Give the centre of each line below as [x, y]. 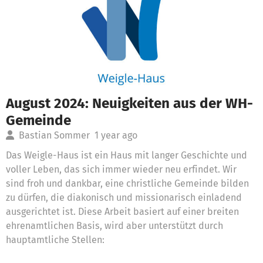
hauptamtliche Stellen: [55, 240]
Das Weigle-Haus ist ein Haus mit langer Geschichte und [127, 155]
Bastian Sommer [54, 135]
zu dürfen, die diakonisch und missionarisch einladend [124, 197]
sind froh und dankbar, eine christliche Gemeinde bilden [127, 183]
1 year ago [116, 135]
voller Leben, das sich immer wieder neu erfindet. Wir [121, 169]
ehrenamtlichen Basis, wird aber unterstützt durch [114, 225]
